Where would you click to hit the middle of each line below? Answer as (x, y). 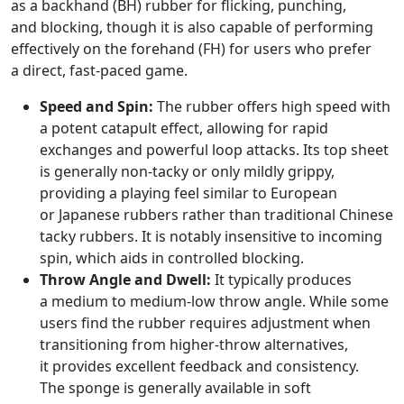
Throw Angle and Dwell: (125, 280)
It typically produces (281, 280)
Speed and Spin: (96, 107)
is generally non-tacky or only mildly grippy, (187, 172)
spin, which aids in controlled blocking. (172, 258)
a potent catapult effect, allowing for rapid (184, 129)
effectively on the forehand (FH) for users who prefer (191, 49)
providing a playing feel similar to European (188, 193)
